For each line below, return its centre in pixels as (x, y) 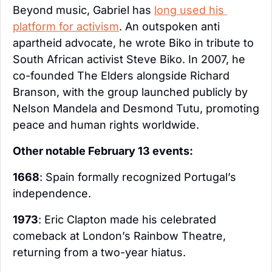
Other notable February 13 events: (103, 151)
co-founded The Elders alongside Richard (121, 76)
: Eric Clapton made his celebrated (127, 220)
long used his (189, 10)
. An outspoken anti (169, 27)
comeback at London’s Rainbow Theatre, (119, 236)
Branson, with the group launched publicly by (130, 92)
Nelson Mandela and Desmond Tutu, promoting (136, 109)
